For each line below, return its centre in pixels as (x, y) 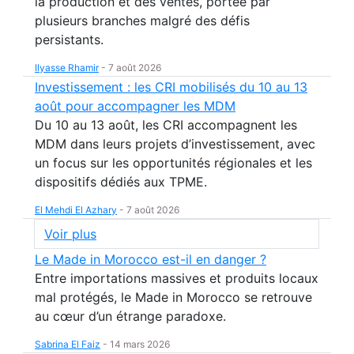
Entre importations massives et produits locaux (177, 278)
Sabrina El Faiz (68, 344)
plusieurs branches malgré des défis (142, 21)
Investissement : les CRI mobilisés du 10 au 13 (171, 87)
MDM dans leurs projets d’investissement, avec (175, 144)
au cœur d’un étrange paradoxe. (130, 316)
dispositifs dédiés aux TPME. (121, 182)
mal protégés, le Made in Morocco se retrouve (173, 297)
